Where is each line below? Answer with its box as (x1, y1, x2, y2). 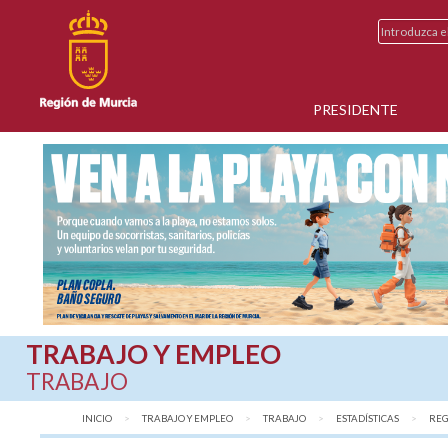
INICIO (82, 413, 113, 425)
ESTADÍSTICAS (336, 413, 400, 425)
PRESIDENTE (313, 100, 399, 118)
